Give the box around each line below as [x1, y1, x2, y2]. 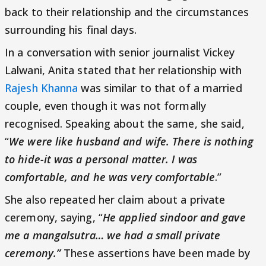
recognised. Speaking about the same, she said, [5, 116, 245, 131]
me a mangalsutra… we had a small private [5, 228, 221, 243]
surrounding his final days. [5, 23, 137, 37]
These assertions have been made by [61, 246, 251, 261]
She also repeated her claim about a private [5, 192, 226, 207]
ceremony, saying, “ [5, 210, 103, 225]
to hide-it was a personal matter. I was [5, 152, 197, 167]
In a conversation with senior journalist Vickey [5, 45, 235, 60]
